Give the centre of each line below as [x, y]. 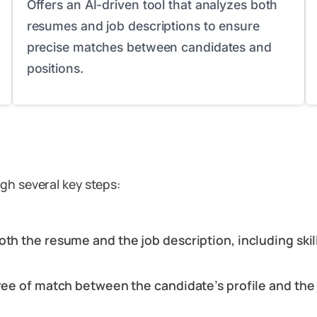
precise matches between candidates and [149, 47]
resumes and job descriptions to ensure [143, 26]
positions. [55, 68]
